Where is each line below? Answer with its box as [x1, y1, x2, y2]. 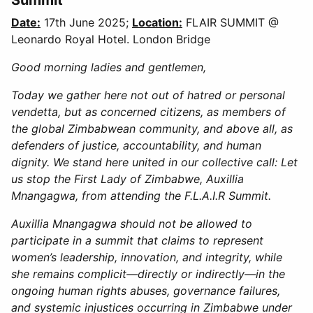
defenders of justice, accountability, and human [11, 138, 261, 152]
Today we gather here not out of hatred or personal [11, 87, 285, 102]
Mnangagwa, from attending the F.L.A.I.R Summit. [11, 188, 271, 203]
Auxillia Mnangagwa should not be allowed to [11, 216, 252, 231]
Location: [132, 15, 182, 29]
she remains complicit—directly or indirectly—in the [11, 266, 285, 281]
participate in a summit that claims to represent [11, 233, 263, 247]
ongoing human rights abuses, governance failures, [11, 283, 280, 298]
